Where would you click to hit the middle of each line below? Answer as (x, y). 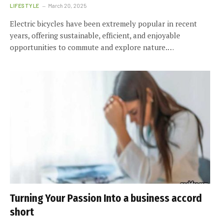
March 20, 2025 (67, 6)
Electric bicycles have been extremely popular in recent (103, 24)
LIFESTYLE (25, 6)
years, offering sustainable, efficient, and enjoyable (95, 35)
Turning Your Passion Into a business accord (106, 198)
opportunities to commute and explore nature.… (92, 47)
